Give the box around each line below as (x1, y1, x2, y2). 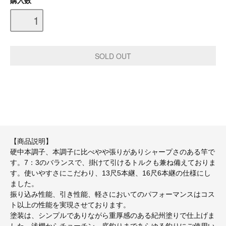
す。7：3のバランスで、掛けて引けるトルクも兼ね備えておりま (10, 158, 216, 167)
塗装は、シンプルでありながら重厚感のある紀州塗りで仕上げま (10, 211, 215, 220)
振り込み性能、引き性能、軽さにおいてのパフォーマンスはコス (10, 190, 215, 199)
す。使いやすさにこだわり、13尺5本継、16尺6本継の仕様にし (10, 169, 211, 178)
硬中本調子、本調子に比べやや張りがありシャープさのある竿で (10, 148, 215, 156)
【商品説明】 (10, 137, 52, 146)
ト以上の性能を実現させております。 (10, 201, 130, 209)
